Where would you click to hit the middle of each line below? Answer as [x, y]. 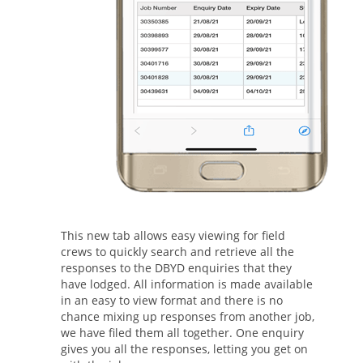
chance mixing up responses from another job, [188, 316]
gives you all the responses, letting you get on [184, 349]
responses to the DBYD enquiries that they [176, 268]
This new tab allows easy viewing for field [173, 235]
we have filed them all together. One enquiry [182, 333]
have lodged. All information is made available [187, 284]
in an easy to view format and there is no [172, 300]
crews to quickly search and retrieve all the [177, 252]
